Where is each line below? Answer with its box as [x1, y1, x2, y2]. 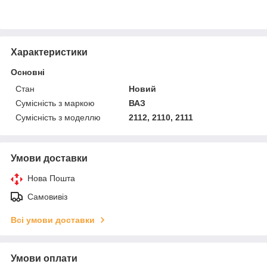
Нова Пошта [27, 173, 75, 183]
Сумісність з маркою [15, 98, 95, 108]
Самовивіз [27, 191, 67, 201]
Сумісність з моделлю [15, 112, 101, 122]
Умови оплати [11, 253, 77, 263]
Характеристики [11, 46, 88, 57]
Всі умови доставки [11, 215, 95, 225]
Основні [11, 67, 45, 77]
